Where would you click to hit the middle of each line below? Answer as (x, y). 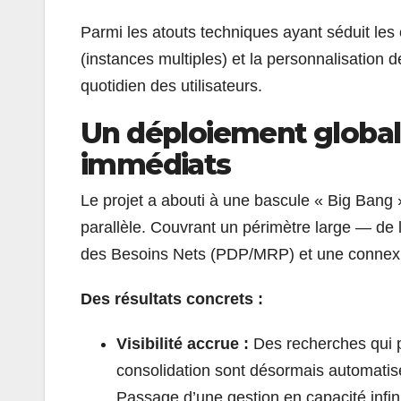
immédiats (159, 164)
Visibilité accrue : (185, 343)
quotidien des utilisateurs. (171, 85)
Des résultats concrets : (174, 299)
